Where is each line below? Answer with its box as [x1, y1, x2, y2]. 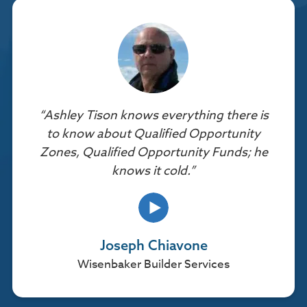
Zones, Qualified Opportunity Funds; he [39, 143, 268, 162]
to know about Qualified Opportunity [47, 125, 260, 144]
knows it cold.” [112, 162, 195, 181]
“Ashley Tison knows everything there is [38, 106, 269, 125]
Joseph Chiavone [99, 236, 208, 254]
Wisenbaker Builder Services [77, 256, 230, 273]
